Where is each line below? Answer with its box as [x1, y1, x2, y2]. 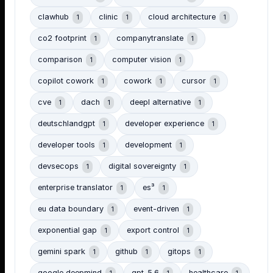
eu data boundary [38, 204, 104, 214]
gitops [168, 247, 191, 257]
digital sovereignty [108, 161, 176, 171]
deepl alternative [130, 97, 191, 107]
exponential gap [38, 225, 97, 235]
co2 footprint [38, 34, 87, 43]
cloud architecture [148, 12, 216, 22]
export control [127, 225, 179, 235]
